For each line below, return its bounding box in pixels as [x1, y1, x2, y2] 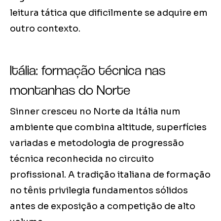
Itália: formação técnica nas [10, 61, 165, 78]
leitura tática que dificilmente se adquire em [10, 7, 208, 18]
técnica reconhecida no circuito [10, 153, 154, 164]
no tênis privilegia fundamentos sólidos [10, 184, 188, 196]
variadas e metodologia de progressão [10, 137, 184, 148]
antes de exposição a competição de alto [10, 200, 195, 212]
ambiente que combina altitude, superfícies [10, 121, 207, 133]
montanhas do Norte [10, 81, 130, 98]
